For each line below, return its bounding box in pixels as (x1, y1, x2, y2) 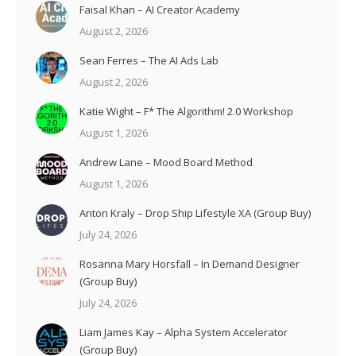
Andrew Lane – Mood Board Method (79, 154, 253, 169)
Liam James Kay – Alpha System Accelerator (79, 324, 288, 339)
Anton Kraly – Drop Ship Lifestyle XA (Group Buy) (79, 205, 311, 220)
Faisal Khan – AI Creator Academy (79, 2, 240, 17)
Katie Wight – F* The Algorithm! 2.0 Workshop (79, 103, 293, 118)
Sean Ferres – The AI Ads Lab (79, 52, 219, 68)
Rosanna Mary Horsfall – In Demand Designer (79, 256, 300, 271)
